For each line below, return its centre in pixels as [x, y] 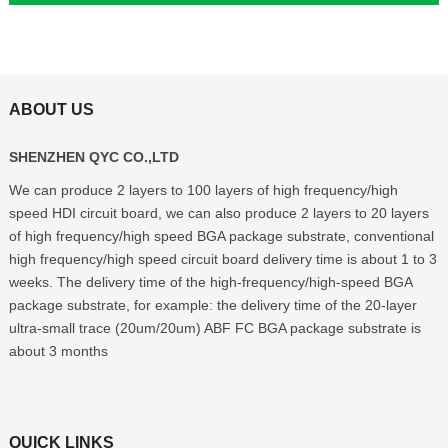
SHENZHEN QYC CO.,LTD [93, 156]
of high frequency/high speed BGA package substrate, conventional [221, 235]
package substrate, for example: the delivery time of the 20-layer [212, 304]
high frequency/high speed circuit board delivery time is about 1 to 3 [222, 258]
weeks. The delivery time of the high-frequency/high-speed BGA [210, 281]
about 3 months [58, 350]
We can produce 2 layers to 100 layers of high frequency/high [203, 189]
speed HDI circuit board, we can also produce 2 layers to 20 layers [218, 212]
